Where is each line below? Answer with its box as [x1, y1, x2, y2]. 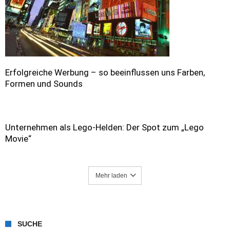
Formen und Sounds [5, 79, 83, 89]
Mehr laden [95, 172, 127, 179]
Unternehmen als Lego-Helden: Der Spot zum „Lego [5, 122, 204, 132]
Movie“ [5, 133, 31, 144]
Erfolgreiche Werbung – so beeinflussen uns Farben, [5, 67, 205, 78]
